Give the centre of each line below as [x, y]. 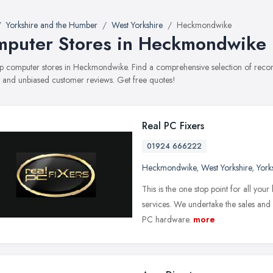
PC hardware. [166, 219]
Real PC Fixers [173, 126]
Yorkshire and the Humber [52, 25]
